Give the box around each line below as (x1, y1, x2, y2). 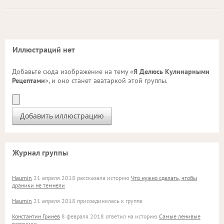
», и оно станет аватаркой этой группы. (45, 76, 167, 85)
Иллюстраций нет (12, 44, 75, 54)
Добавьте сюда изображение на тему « (12, 67, 133, 76)
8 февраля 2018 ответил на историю (60, 212, 159, 220)
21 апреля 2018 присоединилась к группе (32, 197, 142, 204)
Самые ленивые (159, 212, 200, 220)
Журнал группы (12, 147, 68, 157)
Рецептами (12, 76, 45, 85)
